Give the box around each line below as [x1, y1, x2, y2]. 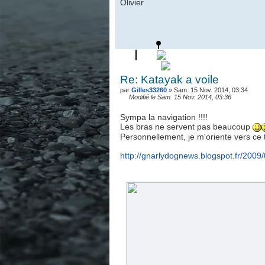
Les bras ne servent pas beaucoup [119, 122, 253, 131]
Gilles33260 [131, 86, 167, 93]
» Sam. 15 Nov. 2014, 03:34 [166, 86, 248, 93]
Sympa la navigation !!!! [119, 112, 208, 122]
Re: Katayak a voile [119, 73, 219, 86]
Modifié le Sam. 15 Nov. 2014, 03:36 [128, 93, 231, 101]
